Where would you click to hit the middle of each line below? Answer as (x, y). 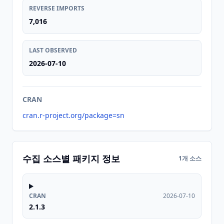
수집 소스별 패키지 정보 (71, 158)
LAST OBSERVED (53, 50)
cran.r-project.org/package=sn (73, 115)
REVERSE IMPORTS (57, 8)
